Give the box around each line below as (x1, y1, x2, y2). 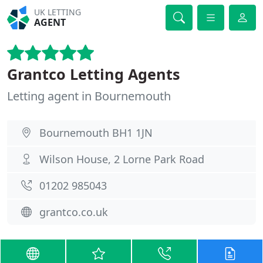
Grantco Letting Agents (7, 64, 180, 84)
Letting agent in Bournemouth (7, 88, 171, 104)
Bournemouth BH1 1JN (39, 126, 153, 140)
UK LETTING (34, 6, 82, 18)
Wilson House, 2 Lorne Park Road (39, 152, 204, 166)
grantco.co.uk (39, 205, 108, 219)
